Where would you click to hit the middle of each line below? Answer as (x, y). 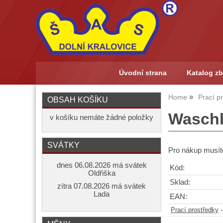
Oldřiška (102, 173)
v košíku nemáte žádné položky (102, 117)
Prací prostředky (195, 210)
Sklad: (180, 182)
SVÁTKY (63, 145)
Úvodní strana (143, 73)
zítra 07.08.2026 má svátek (102, 186)
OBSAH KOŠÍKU (78, 100)
